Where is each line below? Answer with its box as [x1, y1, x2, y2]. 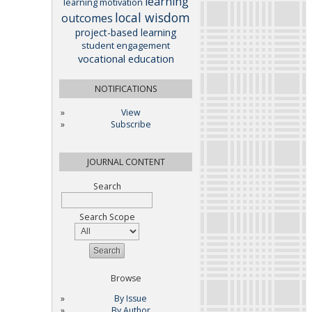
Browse [110, 272, 141, 284]
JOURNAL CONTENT [86, 155, 165, 168]
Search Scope [79, 210, 135, 223]
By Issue [114, 292, 148, 305]
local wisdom [115, 8, 190, 26]
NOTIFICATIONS [94, 82, 157, 95]
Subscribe [110, 118, 151, 130]
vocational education [77, 51, 174, 65]
